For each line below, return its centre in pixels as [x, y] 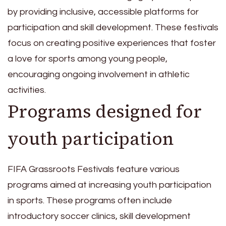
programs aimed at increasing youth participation [109, 185]
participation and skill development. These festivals [113, 28]
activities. [27, 90]
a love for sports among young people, [88, 59]
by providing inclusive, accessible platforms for [103, 12]
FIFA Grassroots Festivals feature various [94, 169]
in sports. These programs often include [90, 200]
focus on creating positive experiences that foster [112, 43]
